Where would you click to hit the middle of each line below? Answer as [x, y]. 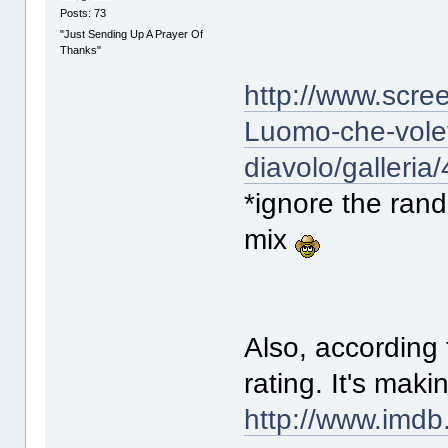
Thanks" [81, 50]
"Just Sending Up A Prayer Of [132, 34]
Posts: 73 [83, 12]
